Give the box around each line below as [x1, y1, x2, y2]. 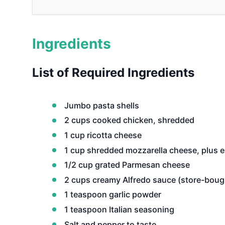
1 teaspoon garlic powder [64, 189, 161, 200]
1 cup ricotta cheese [64, 130, 142, 140]
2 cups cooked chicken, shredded [64, 115, 194, 126]
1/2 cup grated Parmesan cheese [64, 160, 190, 170]
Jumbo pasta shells [64, 100, 139, 110]
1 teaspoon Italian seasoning [64, 204, 174, 214]
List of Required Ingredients [32, 65, 194, 80]
